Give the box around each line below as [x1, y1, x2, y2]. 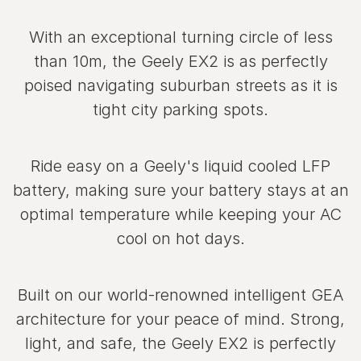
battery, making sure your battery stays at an [12, 180, 349, 201]
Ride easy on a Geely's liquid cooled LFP [31, 156, 330, 176]
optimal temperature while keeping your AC [19, 205, 342, 225]
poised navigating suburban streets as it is [23, 76, 338, 96]
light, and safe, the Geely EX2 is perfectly [25, 334, 336, 354]
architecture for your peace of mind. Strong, [16, 309, 345, 330]
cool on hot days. [116, 229, 245, 249]
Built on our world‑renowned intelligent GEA [18, 285, 343, 305]
